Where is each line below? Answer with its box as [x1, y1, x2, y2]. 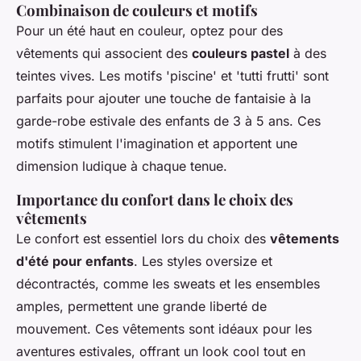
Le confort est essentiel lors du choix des [16, 230, 270, 247]
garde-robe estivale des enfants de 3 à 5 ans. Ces [16, 113, 321, 130]
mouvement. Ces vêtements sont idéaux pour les [16, 321, 312, 338]
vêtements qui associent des [16, 45, 192, 62]
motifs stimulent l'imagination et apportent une [16, 135, 297, 152]
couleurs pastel [192, 45, 289, 62]
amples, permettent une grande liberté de [16, 298, 267, 315]
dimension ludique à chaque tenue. [16, 158, 227, 175]
